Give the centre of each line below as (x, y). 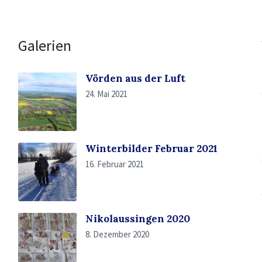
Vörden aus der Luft (135, 78)
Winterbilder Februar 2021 (151, 149)
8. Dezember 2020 (117, 234)
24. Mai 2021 (106, 94)
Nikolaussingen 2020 (137, 219)
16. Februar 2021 (114, 164)
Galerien (44, 46)
